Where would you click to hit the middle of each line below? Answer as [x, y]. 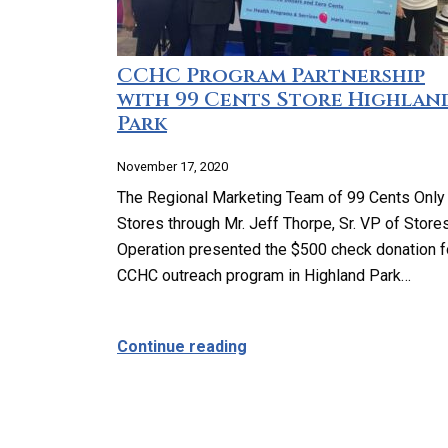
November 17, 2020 [172, 166]
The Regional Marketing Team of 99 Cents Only [281, 197]
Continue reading [182, 346]
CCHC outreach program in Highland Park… [264, 275]
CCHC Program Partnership [271, 75]
